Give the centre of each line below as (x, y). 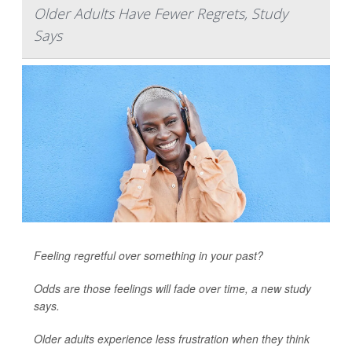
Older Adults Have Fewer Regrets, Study (161, 14)
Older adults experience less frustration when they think (172, 339)
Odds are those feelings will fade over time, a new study (172, 289)
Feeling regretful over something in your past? (148, 256)
